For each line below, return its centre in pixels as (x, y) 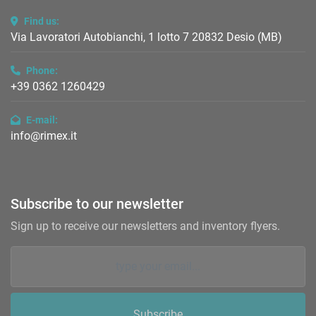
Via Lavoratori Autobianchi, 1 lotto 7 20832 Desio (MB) (146, 37)
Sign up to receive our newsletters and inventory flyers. (145, 226)
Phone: (42, 71)
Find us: (42, 22)
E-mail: (42, 120)
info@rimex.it (44, 136)
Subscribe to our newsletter (97, 204)
